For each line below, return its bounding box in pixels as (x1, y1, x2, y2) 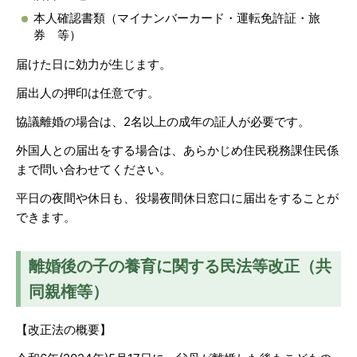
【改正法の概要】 (16, 321, 112, 337)
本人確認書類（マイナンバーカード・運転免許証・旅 (33, 10, 320, 25)
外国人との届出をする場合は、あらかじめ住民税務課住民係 (16, 142, 339, 158)
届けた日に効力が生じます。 (16, 56, 171, 72)
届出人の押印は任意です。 (16, 84, 159, 100)
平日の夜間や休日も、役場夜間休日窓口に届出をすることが (16, 190, 339, 206)
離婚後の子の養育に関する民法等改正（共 (29, 256, 331, 277)
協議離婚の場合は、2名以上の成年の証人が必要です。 (16, 113, 310, 129)
